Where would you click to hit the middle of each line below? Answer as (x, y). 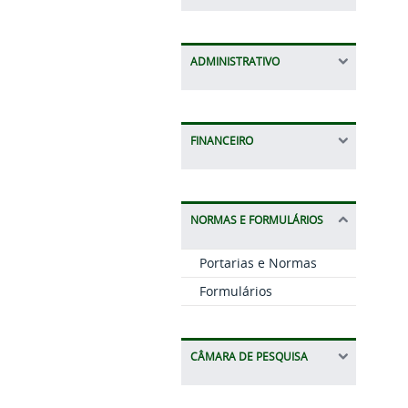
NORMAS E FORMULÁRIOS (256, 219)
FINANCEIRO (221, 140)
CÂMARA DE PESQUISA (249, 356)
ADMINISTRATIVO (235, 61)
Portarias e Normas (258, 262)
